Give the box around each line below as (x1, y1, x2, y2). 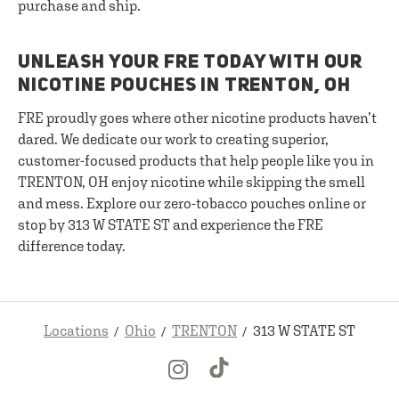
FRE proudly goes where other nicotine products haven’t (18, 110, 377, 126)
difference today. (18, 238, 126, 254)
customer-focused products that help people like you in (18, 152, 374, 168)
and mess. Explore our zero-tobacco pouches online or (18, 195, 366, 211)
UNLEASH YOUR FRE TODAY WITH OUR (18, 53, 363, 72)
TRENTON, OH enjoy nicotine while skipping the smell (18, 174, 365, 190)
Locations (44, 322, 109, 338)
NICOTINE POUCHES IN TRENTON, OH (18, 77, 352, 95)
